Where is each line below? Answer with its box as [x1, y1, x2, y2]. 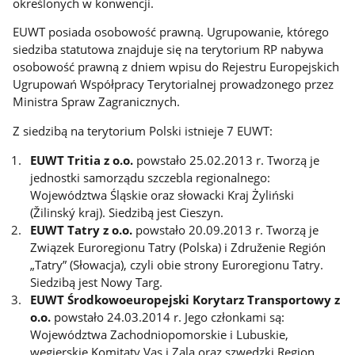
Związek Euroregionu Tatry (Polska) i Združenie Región [30, 239, 326, 255]
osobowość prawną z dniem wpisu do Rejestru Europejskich [13, 59, 340, 75]
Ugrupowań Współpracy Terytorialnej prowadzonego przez [13, 76, 334, 93]
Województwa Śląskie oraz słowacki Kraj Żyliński [30, 186, 295, 203]
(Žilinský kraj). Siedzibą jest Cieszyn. [30, 204, 227, 220]
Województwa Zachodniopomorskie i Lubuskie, [30, 326, 289, 342]
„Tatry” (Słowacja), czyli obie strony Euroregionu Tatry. [30, 256, 324, 273]
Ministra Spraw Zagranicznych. [13, 94, 181, 110]
